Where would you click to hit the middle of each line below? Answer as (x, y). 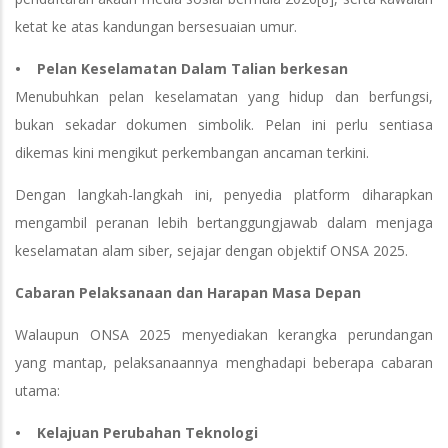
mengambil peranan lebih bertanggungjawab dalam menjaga (224, 222)
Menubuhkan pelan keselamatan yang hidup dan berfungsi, (224, 96)
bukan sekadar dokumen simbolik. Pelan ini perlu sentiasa (224, 124)
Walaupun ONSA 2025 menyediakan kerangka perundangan (224, 334)
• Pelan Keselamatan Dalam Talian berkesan (181, 68)
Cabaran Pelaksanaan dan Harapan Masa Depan (188, 292)
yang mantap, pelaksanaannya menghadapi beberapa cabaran (224, 362)
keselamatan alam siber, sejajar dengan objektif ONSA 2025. (211, 250)
